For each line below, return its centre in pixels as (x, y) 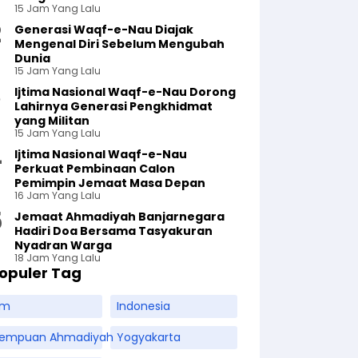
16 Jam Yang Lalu (58, 195)
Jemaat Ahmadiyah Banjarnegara (120, 217)
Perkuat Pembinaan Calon (95, 169)
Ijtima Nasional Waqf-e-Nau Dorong (125, 92)
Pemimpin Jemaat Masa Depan (110, 183)
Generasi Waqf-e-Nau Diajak (104, 30)
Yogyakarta (148, 337)
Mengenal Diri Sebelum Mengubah (120, 44)
